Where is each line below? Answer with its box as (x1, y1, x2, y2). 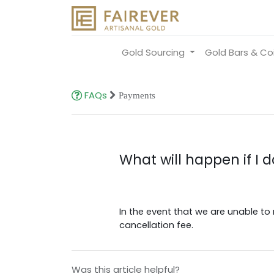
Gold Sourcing (121, 46, 185, 59)
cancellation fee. (119, 219, 193, 231)
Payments (116, 91, 155, 100)
